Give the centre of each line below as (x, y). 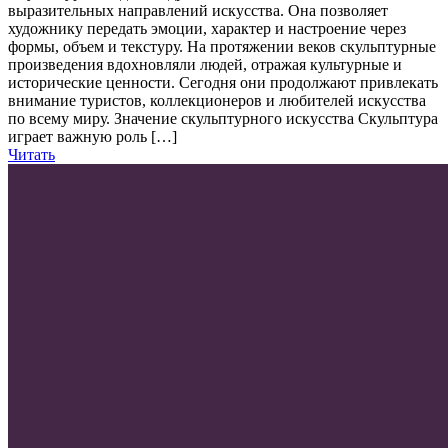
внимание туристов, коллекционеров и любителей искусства (217, 100)
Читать (31, 154)
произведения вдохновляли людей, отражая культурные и (205, 64)
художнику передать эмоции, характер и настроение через (207, 28)
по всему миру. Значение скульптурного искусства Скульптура (223, 118)
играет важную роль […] (92, 136)
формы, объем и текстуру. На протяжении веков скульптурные (222, 46)
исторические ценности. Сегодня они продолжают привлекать (223, 82)
